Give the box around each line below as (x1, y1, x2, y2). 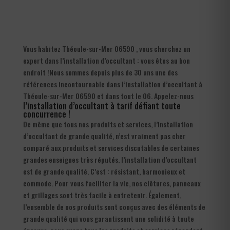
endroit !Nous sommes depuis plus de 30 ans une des (23, 66, 178, 78)
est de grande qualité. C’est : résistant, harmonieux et (23, 165, 185, 177)
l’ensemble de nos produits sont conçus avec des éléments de (23, 201, 205, 212)
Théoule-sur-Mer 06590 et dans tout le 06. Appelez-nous (23, 90, 194, 101)
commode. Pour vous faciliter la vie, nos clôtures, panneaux (23, 177, 201, 188)
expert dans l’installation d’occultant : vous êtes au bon (23, 54, 190, 66)
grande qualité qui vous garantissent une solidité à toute (23, 213, 194, 224)
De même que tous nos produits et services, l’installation (23, 118, 193, 129)
